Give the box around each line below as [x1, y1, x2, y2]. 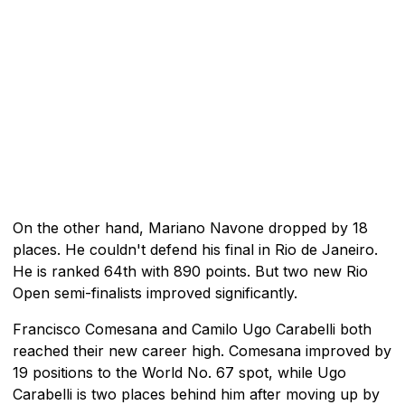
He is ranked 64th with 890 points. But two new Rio [13, 261, 368, 280]
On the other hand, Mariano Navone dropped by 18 [13, 218, 368, 237]
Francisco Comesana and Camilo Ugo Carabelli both [13, 319, 372, 338]
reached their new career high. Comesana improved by [13, 341, 391, 360]
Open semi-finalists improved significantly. [13, 283, 297, 302]
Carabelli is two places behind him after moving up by [13, 384, 380, 403]
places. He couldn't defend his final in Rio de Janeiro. [13, 240, 378, 259]
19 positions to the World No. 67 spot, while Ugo [13, 363, 346, 381]
